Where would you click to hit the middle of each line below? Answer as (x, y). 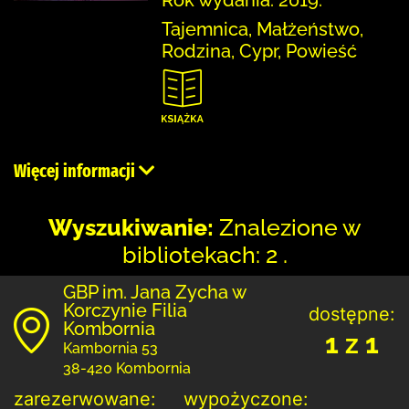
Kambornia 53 (110, 348)
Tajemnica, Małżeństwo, (262, 29)
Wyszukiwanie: (131, 227)
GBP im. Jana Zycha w (154, 292)
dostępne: (352, 314)
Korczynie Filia (125, 310)
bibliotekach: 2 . (204, 254)
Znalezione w (290, 227)
